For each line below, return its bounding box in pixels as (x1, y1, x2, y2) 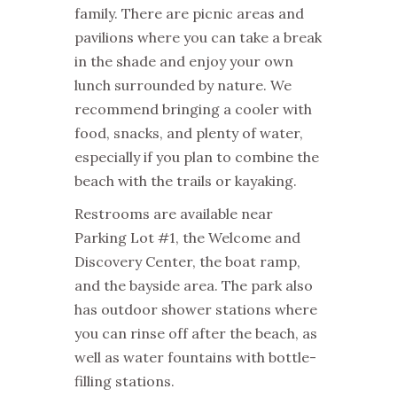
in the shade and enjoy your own (74, 52, 293, 71)
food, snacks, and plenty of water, (74, 124, 303, 143)
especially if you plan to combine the (74, 148, 319, 167)
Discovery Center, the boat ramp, (74, 253, 300, 271)
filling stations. (74, 372, 175, 391)
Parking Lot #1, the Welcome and (74, 229, 300, 247)
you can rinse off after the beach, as (74, 324, 317, 343)
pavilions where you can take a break (74, 28, 322, 47)
